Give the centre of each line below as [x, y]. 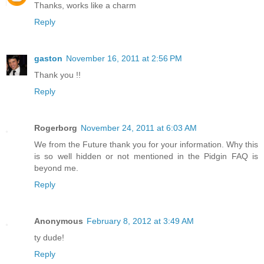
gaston [48, 58]
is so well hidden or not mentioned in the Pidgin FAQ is [146, 156]
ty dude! [49, 237]
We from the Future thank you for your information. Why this [146, 144]
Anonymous [59, 221]
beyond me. [56, 168]
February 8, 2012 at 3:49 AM [140, 221]
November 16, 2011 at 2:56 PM [124, 58]
